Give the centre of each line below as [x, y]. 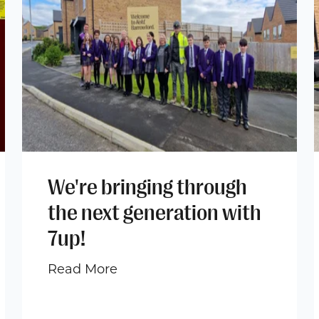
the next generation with [154, 213]
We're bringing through [147, 187]
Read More [82, 269]
